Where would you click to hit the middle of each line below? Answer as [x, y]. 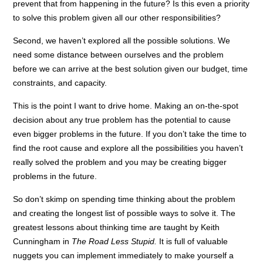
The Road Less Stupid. [116, 241]
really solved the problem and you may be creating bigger [120, 162]
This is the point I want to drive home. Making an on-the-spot [126, 105]
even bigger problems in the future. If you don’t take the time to [130, 134]
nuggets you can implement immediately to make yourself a [124, 255]
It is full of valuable [194, 241]
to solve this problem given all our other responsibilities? [117, 17]
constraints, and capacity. [60, 82]
